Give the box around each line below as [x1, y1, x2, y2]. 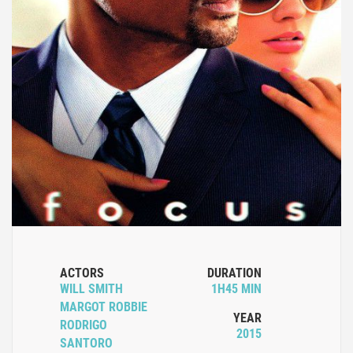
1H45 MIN [211, 281, 262, 297]
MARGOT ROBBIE [60, 299, 147, 315]
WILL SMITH [60, 281, 123, 297]
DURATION [207, 266, 262, 281]
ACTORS [60, 266, 104, 281]
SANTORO [60, 336, 113, 351]
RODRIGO [60, 318, 107, 333]
